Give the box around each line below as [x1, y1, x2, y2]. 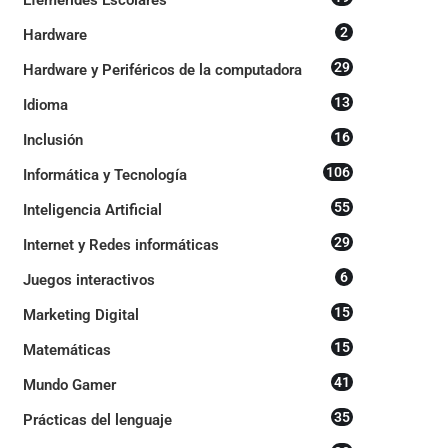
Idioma [22, 95, 68, 114]
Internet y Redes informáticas [22, 235, 219, 254]
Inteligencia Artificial [22, 200, 162, 219]
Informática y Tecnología [22, 165, 187, 184]
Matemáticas [22, 340, 111, 359]
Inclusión [22, 130, 83, 149]
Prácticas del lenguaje [22, 410, 172, 429]
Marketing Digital [22, 305, 139, 324]
